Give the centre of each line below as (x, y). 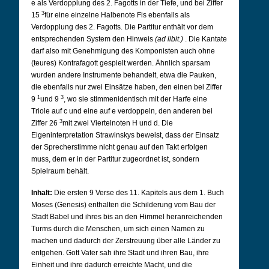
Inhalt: (42, 193)
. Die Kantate (205, 39)
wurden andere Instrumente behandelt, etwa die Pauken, (124, 75)
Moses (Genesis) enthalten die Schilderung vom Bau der (123, 205)
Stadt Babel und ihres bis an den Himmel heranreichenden (127, 217)
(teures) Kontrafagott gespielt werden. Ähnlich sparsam (121, 63)
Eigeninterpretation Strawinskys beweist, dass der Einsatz (125, 135)
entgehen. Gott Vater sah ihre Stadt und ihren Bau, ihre (120, 253)
